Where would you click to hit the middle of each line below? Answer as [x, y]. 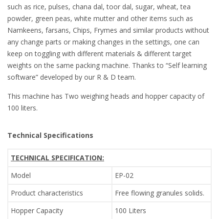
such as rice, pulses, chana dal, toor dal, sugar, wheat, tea [99, 6]
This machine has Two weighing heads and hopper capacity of [106, 96]
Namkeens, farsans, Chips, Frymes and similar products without [108, 30]
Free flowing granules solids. [160, 193]
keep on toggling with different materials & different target [99, 53]
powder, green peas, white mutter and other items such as [100, 18]
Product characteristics [47, 193]
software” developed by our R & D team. [72, 77]
